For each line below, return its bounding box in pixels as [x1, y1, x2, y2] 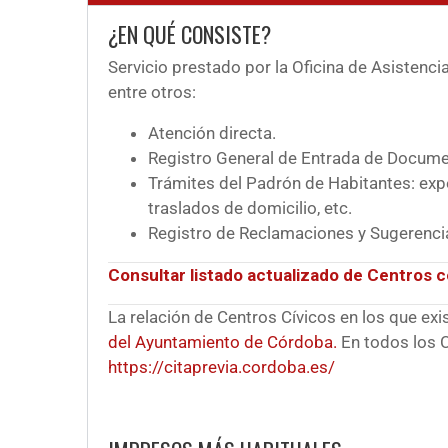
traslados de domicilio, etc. [148, 197, 352, 218]
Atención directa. [148, 122, 276, 143]
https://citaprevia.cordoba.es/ [108, 356, 335, 377]
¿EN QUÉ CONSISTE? [108, 17, 271, 50]
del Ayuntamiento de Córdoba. [108, 331, 337, 352]
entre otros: [108, 81, 196, 102]
